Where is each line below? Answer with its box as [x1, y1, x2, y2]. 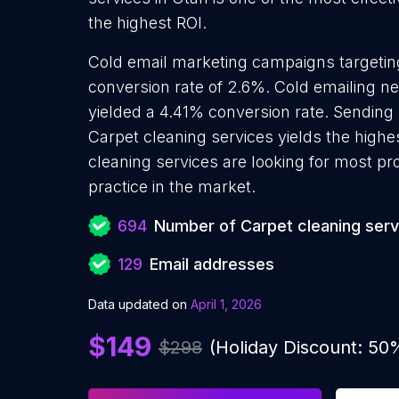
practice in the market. [88, 177, 256, 196]
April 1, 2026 [191, 297, 262, 312]
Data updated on [88, 297, 187, 312]
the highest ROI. [88, 13, 207, 32]
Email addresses [150, 255, 274, 273]
